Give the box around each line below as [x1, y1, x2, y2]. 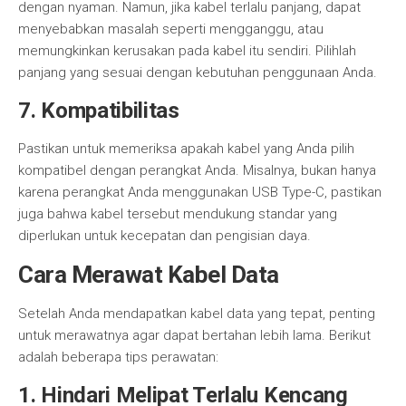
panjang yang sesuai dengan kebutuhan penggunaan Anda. [18, 64, 377, 81]
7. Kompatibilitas [18, 98, 179, 123]
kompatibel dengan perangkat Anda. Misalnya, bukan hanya [18, 162, 376, 179]
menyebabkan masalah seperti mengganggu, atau [18, 21, 324, 37]
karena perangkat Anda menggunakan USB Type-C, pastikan [18, 184, 382, 200]
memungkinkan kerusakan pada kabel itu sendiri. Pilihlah [18, 43, 356, 59]
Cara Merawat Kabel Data [18, 261, 279, 288]
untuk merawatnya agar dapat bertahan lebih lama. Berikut [18, 327, 371, 343]
